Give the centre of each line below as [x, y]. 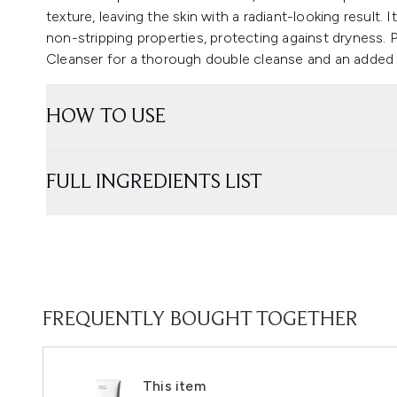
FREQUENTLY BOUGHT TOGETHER [200, 320]
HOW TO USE [106, 117]
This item [174, 386]
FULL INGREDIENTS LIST [154, 183]
